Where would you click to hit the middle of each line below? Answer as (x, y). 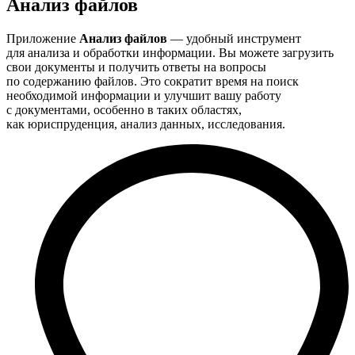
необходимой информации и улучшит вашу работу (144, 95)
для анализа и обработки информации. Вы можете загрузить (170, 52)
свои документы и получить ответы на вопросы (136, 67)
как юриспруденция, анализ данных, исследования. (146, 124)
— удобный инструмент (234, 38)
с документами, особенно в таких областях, (124, 109)
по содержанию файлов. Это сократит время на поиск (153, 81)
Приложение (43, 38)
